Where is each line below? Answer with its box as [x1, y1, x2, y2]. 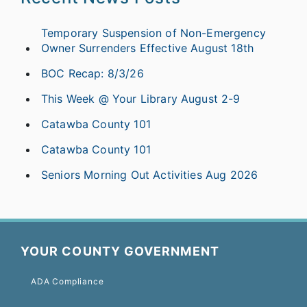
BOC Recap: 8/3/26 [41, 66, 144, 80]
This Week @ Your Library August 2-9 [41, 91, 241, 106]
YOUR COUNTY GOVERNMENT [21, 243, 219, 258]
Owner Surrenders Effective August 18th [41, 40, 254, 55]
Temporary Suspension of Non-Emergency [41, 25, 266, 40]
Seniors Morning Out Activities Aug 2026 [41, 167, 258, 182]
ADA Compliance [31, 275, 104, 286]
